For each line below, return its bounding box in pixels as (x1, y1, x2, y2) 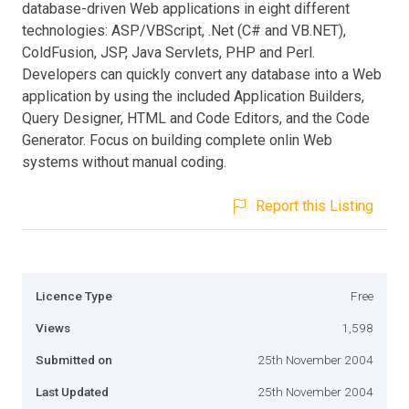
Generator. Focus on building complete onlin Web (22, 131, 332, 149)
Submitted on (36, 351, 112, 367)
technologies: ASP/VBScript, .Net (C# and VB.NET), (22, 21, 346, 39)
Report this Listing (256, 196, 373, 215)
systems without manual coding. (22, 152, 226, 171)
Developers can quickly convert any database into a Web (22, 65, 382, 83)
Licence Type (36, 288, 112, 303)
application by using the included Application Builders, (22, 87, 364, 105)
